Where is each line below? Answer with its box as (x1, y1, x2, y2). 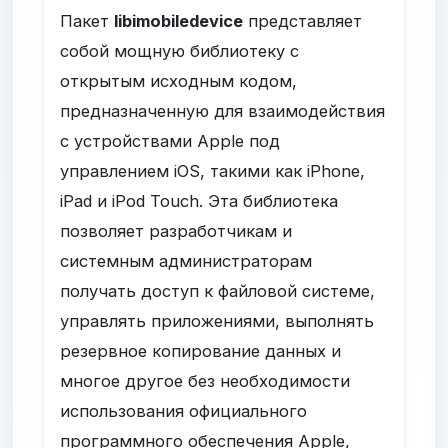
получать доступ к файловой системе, (60, 280, 376, 301)
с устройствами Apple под (60, 130, 281, 151)
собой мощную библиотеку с (60, 40, 300, 61)
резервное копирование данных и (60, 340, 342, 361)
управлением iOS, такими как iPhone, (60, 160, 366, 181)
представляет (243, 10, 363, 31)
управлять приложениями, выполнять (60, 310, 375, 331)
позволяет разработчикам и (60, 220, 293, 241)
